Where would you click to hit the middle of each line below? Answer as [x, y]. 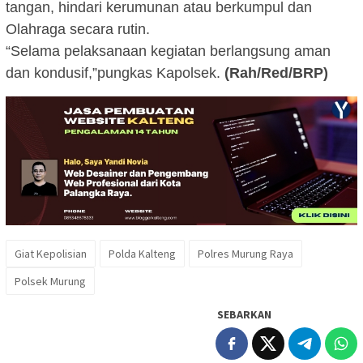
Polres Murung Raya [246, 254]
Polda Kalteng [142, 254]
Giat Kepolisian [51, 254]
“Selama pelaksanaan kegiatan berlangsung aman [168, 51]
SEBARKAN [244, 315]
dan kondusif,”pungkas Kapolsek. [115, 73]
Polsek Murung [50, 282]
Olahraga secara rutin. [80, 29]
